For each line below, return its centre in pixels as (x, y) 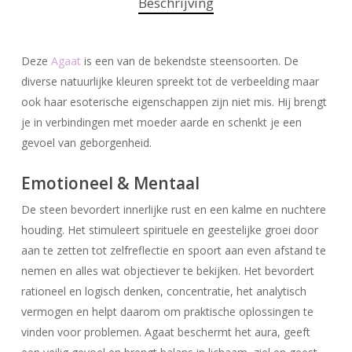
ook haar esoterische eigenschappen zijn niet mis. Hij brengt (174, 101)
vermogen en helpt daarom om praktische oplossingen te (167, 311)
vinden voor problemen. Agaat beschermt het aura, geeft (165, 332)
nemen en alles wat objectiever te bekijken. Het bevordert (167, 270)
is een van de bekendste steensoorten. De (189, 60)
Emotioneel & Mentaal (110, 183)
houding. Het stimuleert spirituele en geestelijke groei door (169, 229)
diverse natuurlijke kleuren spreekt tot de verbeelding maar (170, 81)
